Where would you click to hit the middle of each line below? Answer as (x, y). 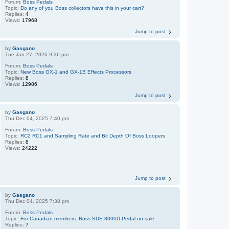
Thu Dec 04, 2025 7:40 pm (37, 118)
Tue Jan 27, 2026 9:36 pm (37, 54)
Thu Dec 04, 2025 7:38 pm (37, 201)
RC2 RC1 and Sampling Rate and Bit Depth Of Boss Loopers (93, 136)
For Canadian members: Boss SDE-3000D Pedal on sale (88, 219)
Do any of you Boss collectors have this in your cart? (83, 8)
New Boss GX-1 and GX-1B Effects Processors (76, 72)
